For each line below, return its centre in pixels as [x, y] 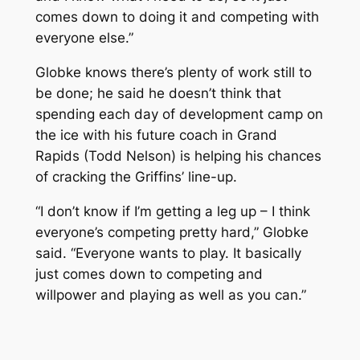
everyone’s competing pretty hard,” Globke [172, 232]
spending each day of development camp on [179, 114]
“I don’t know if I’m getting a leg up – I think [172, 211]
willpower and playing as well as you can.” [170, 295]
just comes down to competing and [149, 274]
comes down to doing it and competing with [177, 17]
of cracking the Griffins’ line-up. [136, 176]
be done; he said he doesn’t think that [158, 93]
